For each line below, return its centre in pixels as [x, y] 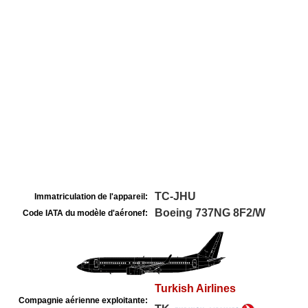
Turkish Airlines [195, 288]
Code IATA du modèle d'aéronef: [85, 213]
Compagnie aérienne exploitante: [83, 300]
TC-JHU [175, 196]
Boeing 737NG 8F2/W [210, 213]
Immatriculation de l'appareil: [91, 197]
